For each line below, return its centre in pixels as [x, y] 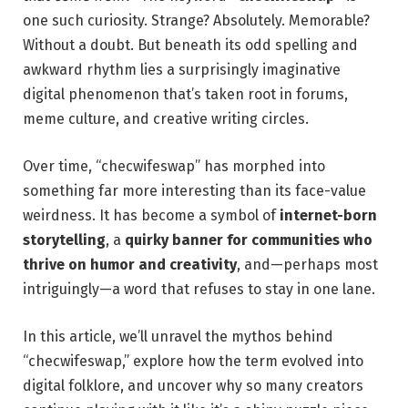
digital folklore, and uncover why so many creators [193, 385]
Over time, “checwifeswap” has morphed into [174, 166]
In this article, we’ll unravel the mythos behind [178, 336]
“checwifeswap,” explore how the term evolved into [193, 361]
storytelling [64, 240]
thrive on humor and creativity [130, 264]
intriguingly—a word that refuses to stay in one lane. [199, 289]
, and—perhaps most [307, 264]
